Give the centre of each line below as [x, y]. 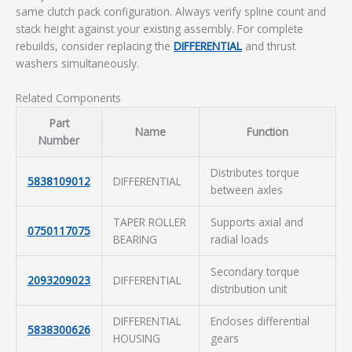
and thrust [269, 46]
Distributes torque [255, 172]
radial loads [239, 239]
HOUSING [136, 338]
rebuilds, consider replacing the [95, 46]
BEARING [135, 239]
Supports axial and [257, 222]
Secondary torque [255, 271]
